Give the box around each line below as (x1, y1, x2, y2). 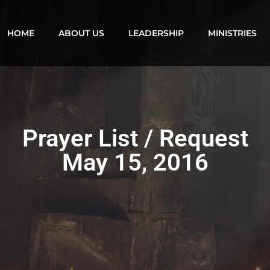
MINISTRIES (207, 28, 257, 39)
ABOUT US (58, 28, 104, 39)
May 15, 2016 (61, 148, 209, 177)
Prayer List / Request (22, 124, 248, 152)
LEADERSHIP (128, 28, 184, 39)
